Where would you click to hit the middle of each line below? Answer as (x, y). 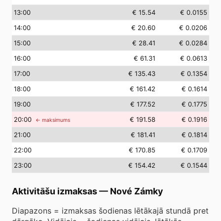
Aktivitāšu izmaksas (55, 191)
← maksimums (53, 120)
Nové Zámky (136, 191)
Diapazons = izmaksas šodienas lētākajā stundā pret (110, 211)
